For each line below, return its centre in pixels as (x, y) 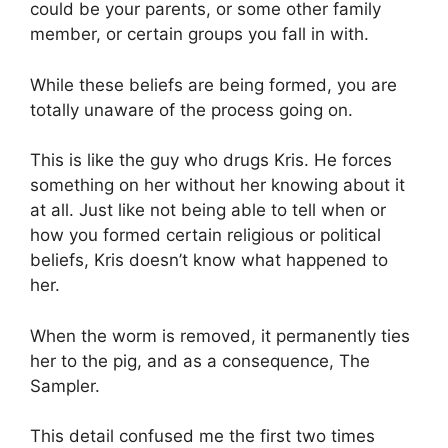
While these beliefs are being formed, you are (213, 84)
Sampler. (65, 385)
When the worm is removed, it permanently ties (220, 335)
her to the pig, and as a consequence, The (200, 360)
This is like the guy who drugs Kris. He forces (211, 160)
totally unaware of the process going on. (191, 109)
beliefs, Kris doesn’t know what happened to (209, 260)
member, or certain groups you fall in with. (199, 34)
